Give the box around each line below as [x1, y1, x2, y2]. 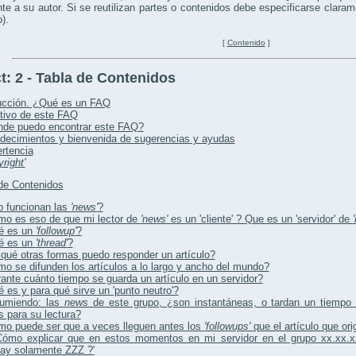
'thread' [35, 237, 68, 250]
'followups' [203, 320, 253, 333]
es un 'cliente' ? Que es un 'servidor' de [170, 213, 353, 226]
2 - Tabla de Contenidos [14, 70, 176, 87]
